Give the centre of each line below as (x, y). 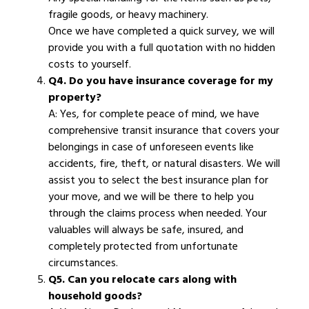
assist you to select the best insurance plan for (158, 180)
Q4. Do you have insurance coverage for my (161, 81)
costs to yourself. (90, 64)
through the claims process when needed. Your (158, 213)
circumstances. (83, 263)
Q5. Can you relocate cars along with (142, 280)
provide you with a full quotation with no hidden (162, 48)
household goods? (95, 296)
